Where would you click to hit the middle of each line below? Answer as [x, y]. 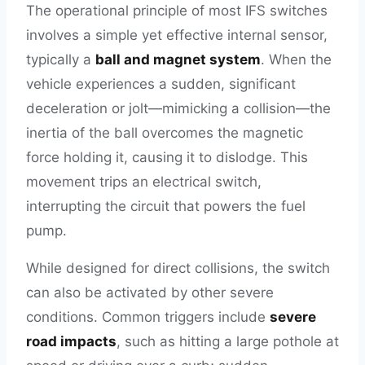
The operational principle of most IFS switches [177, 11]
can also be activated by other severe [150, 292]
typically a [61, 59]
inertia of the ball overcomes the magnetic [165, 133]
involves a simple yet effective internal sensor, [177, 35]
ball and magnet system [178, 59]
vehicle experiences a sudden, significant [161, 84]
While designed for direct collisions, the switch [178, 268]
